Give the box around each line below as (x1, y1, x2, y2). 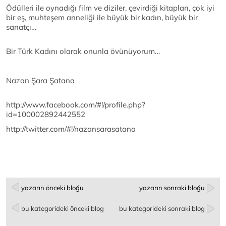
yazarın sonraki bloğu (139, 184, 205, 192)
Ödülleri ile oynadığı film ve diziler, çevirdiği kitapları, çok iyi (6, 3, 214, 13)
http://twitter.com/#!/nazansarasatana (6, 124, 136, 134)
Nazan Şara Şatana (6, 76, 75, 86)
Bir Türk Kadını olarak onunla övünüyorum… (6, 46, 160, 56)
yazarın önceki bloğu (21, 184, 84, 192)
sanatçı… (6, 22, 36, 32)
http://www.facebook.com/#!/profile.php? (6, 100, 145, 110)
